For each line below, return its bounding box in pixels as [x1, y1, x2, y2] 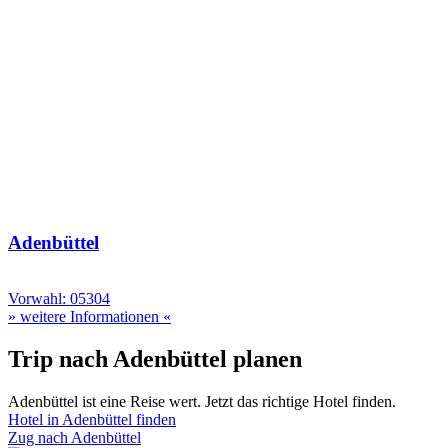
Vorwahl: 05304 [8, 290, 110, 308]
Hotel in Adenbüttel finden [8, 411, 176, 429]
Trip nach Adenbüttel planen [8, 346, 302, 373]
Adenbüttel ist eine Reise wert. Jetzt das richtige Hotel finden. [8, 393, 396, 411]
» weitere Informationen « [8, 308, 171, 326]
